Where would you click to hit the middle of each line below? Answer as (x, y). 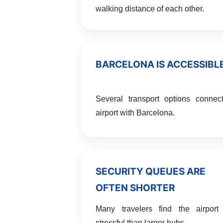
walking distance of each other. (150, 9)
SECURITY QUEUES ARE (151, 171)
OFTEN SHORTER (135, 188)
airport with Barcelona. (135, 113)
